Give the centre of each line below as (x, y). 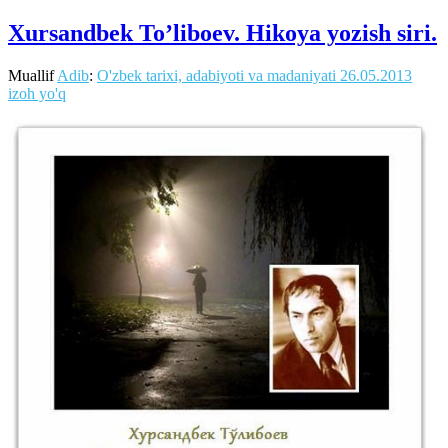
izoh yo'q (37, 94)
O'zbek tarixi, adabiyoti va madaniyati (216, 76)
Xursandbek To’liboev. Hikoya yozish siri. (222, 33)
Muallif (32, 76)
